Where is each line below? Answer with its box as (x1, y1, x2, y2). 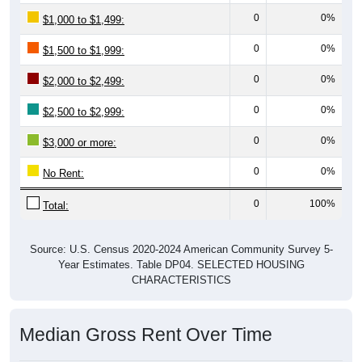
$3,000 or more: (43, 136, 116, 149)
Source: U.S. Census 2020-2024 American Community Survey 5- (29, 242, 333, 255)
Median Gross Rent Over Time (19, 323, 272, 345)
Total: (43, 199, 69, 212)
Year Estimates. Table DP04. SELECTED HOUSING (57, 258, 305, 271)
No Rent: (43, 166, 84, 179)
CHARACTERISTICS (131, 273, 231, 286)
